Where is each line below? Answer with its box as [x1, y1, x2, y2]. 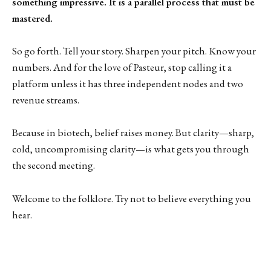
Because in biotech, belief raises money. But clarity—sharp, [12, 126, 254, 140]
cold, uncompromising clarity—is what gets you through [12, 142, 249, 156]
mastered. [12, 11, 53, 25]
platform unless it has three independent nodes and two [12, 77, 243, 91]
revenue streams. [12, 93, 79, 107]
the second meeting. [12, 158, 95, 172]
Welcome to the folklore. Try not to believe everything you [12, 191, 251, 205]
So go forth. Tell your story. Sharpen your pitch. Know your [12, 44, 256, 58]
